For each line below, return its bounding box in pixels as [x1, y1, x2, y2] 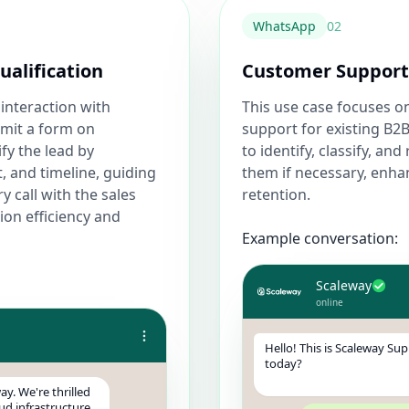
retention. [242, 184, 310, 204]
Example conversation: [242, 228, 398, 248]
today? [265, 355, 302, 372]
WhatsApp [253, 17, 316, 35]
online [316, 296, 343, 309]
